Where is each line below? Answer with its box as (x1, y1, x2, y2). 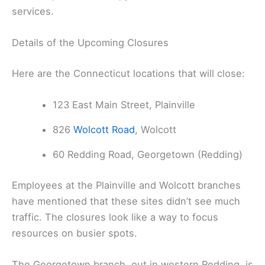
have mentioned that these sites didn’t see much (12, 195, 240, 207)
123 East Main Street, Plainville (53, 99, 196, 111)
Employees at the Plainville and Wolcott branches (12, 179, 241, 191)
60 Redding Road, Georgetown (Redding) (53, 148, 243, 161)
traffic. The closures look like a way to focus (12, 211, 218, 223)
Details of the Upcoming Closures (12, 37, 169, 49)
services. (12, 5, 54, 18)
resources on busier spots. (12, 227, 137, 239)
